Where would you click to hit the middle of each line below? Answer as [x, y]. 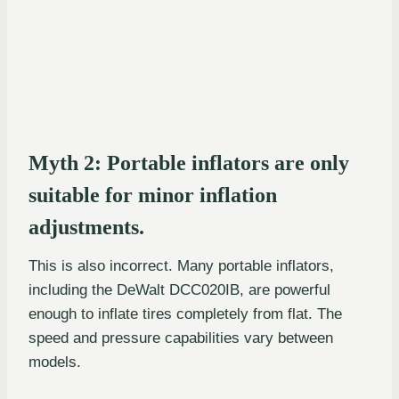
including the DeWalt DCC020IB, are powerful [179, 289]
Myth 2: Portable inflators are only [189, 163]
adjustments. [86, 227]
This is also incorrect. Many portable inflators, [181, 265]
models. [55, 362]
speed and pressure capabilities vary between [181, 338]
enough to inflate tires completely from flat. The [185, 313]
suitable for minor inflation [153, 195]
